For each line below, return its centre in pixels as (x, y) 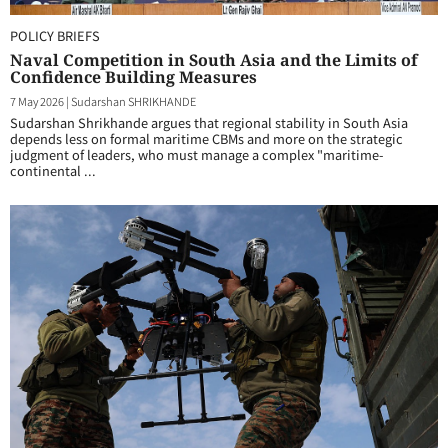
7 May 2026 (37, 101)
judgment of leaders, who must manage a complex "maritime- (196, 154)
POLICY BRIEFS (55, 35)
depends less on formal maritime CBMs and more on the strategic (206, 138)
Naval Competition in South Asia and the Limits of (214, 60)
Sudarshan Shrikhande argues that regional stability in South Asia (209, 122)
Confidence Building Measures (133, 77)
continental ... (53, 170)
